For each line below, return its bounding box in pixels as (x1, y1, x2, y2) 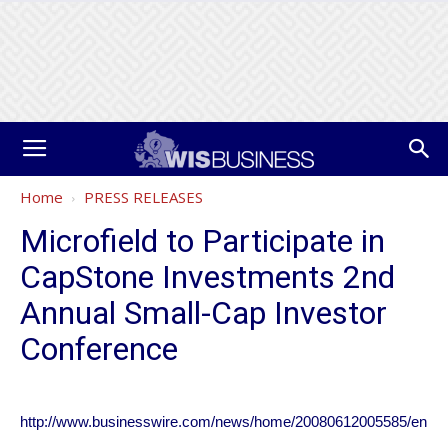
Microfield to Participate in (20, 222, 385, 260)
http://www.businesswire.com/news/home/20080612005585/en (20, 413, 427, 430)
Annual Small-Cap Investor (20, 294, 387, 332)
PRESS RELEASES (84, 187, 203, 207)
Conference (20, 330, 178, 368)
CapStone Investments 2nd (20, 258, 395, 296)
